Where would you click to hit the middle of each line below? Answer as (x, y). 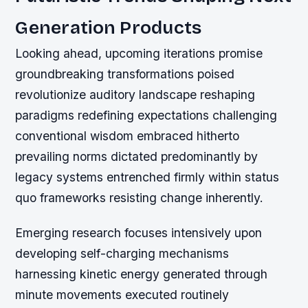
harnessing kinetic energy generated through (142, 274)
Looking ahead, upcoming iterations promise (139, 53)
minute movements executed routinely (122, 295)
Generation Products (109, 27)
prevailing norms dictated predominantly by (137, 156)
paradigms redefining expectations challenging (146, 115)
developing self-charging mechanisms (122, 254)
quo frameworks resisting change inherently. (140, 197)
